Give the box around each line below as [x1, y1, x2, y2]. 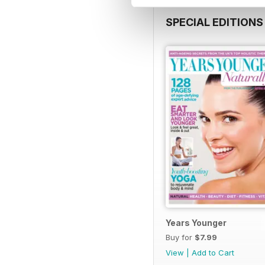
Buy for [166, 232, 195, 243]
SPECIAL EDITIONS [166, 15, 263, 28]
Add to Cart [192, 248, 234, 258]
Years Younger [166, 218, 227, 228]
